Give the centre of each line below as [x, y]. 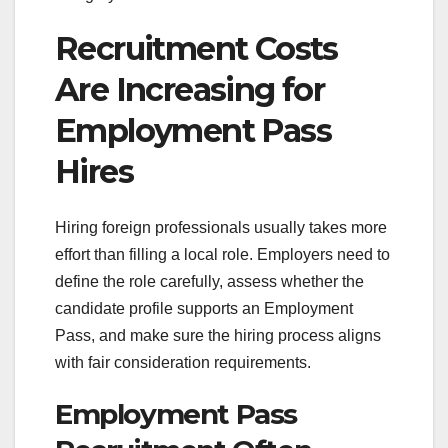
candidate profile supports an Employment [204, 308]
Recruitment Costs [196, 48]
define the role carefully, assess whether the [209, 281]
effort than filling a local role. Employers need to [222, 254]
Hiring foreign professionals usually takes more [221, 227]
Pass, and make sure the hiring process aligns [218, 335]
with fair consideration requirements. [183, 362]
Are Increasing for [190, 89]
